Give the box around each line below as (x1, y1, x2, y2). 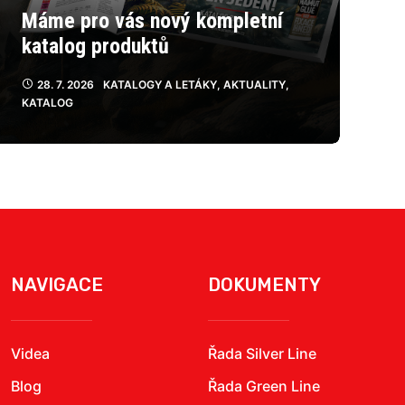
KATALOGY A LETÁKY (103, 78, 217, 91)
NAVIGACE (11, 274, 103, 296)
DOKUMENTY (208, 274, 321, 296)
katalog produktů (22, 33, 169, 59)
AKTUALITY (223, 78, 286, 91)
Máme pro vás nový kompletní (22, 8, 283, 33)
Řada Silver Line (208, 344, 316, 363)
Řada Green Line (208, 377, 320, 395)
